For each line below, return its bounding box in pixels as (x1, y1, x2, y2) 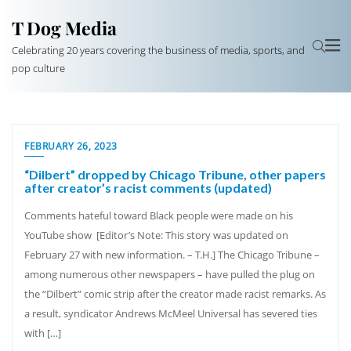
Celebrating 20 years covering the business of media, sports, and (12, 43, 305, 57)
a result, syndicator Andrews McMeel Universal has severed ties (24, 306, 317, 320)
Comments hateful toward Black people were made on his (24, 208, 293, 223)
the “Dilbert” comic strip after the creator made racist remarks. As (24, 287, 326, 301)
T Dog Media (12, 16, 117, 40)
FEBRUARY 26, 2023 (24, 139, 118, 153)
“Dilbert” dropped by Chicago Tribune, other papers (24, 167, 326, 182)
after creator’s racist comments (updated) (24, 180, 272, 195)
